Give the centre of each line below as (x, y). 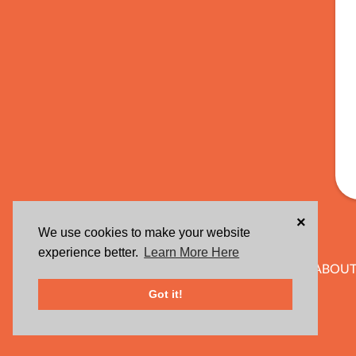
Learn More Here (192, 253)
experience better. (90, 253)
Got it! (165, 294)
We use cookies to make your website (144, 233)
